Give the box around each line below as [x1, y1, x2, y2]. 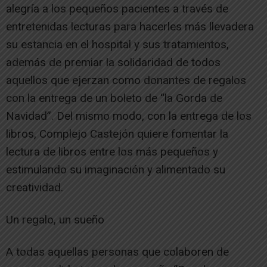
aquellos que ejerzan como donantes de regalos [6, 73, 246, 87]
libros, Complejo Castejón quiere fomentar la [6, 127, 228, 141]
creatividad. [6, 181, 63, 194]
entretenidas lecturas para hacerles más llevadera [6, 20, 254, 33]
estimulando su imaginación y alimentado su [6, 163, 225, 176]
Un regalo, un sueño [6, 213, 104, 226]
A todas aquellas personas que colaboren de [6, 245, 229, 259]
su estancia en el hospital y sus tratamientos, [6, 38, 229, 51]
